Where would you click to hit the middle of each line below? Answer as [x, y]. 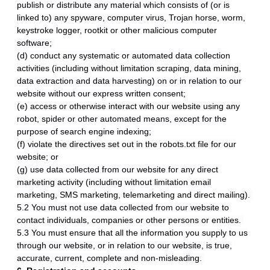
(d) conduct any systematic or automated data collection [124, 55]
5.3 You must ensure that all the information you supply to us [132, 233]
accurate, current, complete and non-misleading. [111, 258]
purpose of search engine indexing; [85, 131]
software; [36, 43]
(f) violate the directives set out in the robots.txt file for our [127, 144]
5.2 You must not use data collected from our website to [123, 207]
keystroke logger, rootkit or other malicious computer [117, 30]
